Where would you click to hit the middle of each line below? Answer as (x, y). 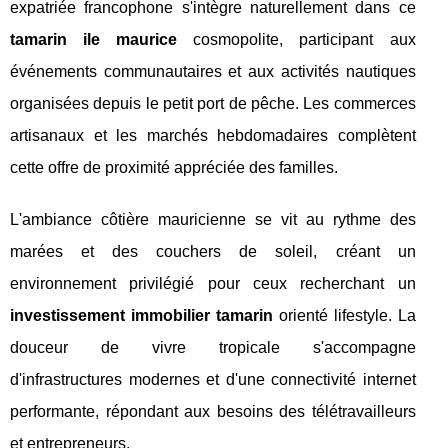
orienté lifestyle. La (344, 315)
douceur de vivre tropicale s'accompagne (213, 347)
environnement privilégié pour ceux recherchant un (213, 283)
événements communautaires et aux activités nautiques (213, 71)
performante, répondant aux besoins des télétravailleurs (213, 411)
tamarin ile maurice (94, 39)
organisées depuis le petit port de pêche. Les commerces (213, 103)
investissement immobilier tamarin (141, 315)
